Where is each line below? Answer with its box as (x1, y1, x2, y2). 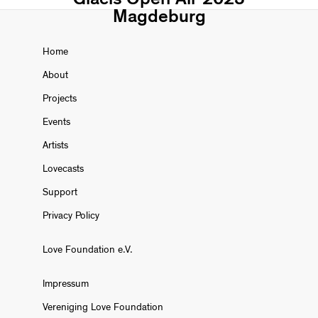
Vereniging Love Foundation (43, 302, 163, 312)
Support (43, 187, 77, 197)
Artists (43, 140, 68, 150)
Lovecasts (43, 163, 84, 174)
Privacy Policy (43, 210, 99, 221)
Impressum (43, 278, 89, 289)
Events (43, 116, 70, 127)
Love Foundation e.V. (43, 244, 133, 255)
